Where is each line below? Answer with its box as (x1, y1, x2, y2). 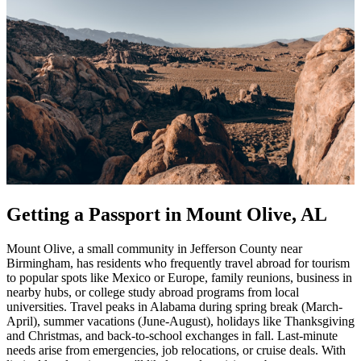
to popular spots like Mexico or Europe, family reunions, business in (6, 270, 352, 284)
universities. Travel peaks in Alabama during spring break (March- (6, 299, 342, 313)
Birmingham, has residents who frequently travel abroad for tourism (6, 255, 350, 270)
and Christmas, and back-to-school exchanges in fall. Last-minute (6, 328, 338, 342)
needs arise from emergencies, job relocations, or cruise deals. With (6, 342, 346, 357)
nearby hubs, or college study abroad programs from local (6, 284, 299, 299)
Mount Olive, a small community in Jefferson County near (6, 241, 302, 255)
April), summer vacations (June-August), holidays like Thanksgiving (6, 313, 355, 328)
